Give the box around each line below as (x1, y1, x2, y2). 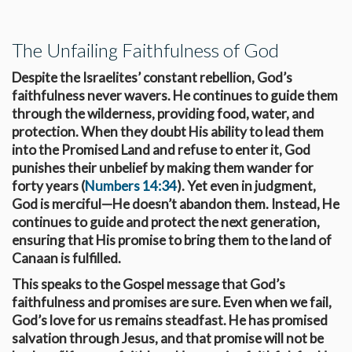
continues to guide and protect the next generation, (12, 213, 320, 230)
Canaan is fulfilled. (12, 249, 121, 266)
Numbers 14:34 (85, 177, 177, 194)
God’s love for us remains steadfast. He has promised (12, 311, 328, 328)
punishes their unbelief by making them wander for (12, 159, 313, 176)
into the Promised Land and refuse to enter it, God (12, 141, 310, 158)
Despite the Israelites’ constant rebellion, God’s (12, 68, 292, 86)
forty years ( (12, 177, 85, 194)
